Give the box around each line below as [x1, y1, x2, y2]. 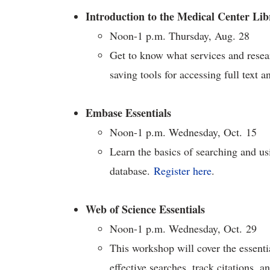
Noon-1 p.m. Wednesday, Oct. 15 [110, 125, 257, 139]
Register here [154, 163, 212, 178]
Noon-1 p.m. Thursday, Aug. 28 [110, 28, 250, 43]
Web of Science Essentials [86, 201, 205, 217]
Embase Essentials [86, 105, 171, 121]
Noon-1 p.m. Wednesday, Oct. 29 [110, 221, 257, 236]
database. [110, 163, 154, 178]
